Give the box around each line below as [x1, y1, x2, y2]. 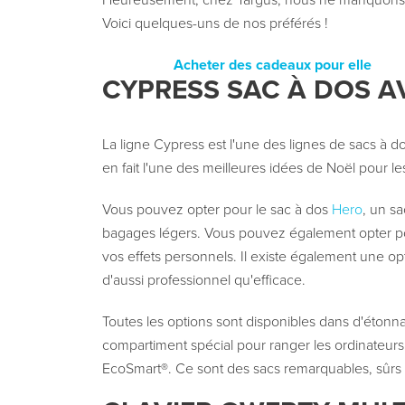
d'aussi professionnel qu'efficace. [101, 271, 306, 290]
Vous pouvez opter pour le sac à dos [101, 201, 332, 220]
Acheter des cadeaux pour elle [174, 56, 372, 75]
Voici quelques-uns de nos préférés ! [101, 14, 328, 33]
